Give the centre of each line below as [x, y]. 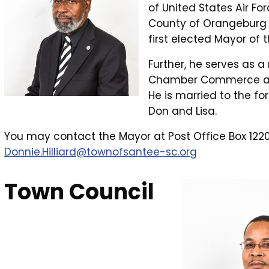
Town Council [79, 192]
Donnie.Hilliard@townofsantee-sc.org [101, 152]
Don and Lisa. [183, 111]
